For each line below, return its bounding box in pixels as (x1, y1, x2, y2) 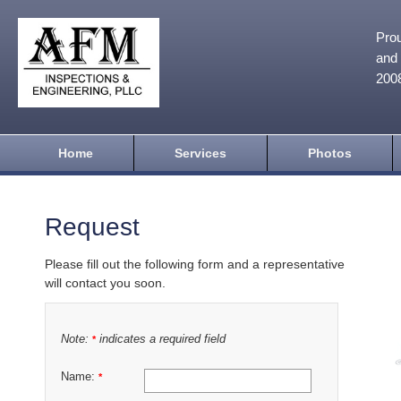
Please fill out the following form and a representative (45, 257, 345, 271)
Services (175, 146, 226, 160)
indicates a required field (96, 333, 226, 346)
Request (45, 213, 140, 241)
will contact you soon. (45, 276, 166, 290)
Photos (308, 146, 352, 160)
